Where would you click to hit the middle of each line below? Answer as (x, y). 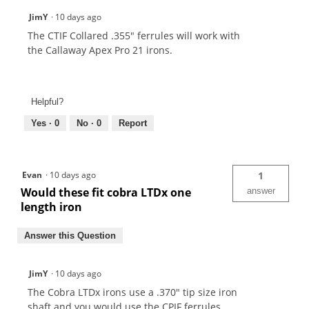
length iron (53, 207)
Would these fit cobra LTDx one (106, 193)
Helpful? (47, 102)
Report (133, 123)
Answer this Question (70, 236)
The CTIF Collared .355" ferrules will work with (134, 35)
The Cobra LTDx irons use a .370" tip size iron (132, 292)
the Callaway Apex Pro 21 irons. (100, 50)
